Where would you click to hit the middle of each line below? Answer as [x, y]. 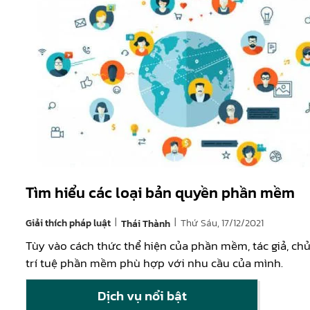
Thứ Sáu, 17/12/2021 [222, 223]
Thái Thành [146, 224]
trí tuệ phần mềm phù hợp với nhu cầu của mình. [154, 263]
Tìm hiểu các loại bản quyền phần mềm [160, 193]
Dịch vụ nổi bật [142, 296]
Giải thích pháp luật [69, 223]
